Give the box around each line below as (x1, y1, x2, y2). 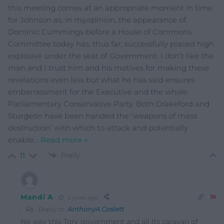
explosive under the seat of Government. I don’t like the (8, 50, 213, 60)
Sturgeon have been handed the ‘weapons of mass (8, 110, 197, 120)
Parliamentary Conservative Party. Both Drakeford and (8, 98, 209, 108)
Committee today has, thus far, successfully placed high (8, 38, 214, 48)
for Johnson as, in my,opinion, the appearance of (8, 14, 186, 24)
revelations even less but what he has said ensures (8, 74, 194, 84)
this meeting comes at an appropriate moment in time (8, 2, 212, 12)
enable (8, 134, 33, 144)
